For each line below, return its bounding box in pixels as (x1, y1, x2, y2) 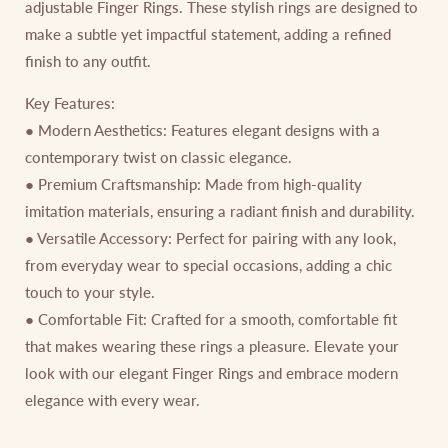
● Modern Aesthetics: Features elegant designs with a (25, 120, 380, 139)
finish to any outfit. (25, 51, 151, 70)
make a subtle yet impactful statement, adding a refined (25, 24, 391, 43)
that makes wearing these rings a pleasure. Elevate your (25, 336, 399, 355)
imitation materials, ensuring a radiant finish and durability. (25, 201, 415, 220)
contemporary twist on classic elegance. (25, 147, 292, 166)
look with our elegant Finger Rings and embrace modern (25, 363, 398, 382)
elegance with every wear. (25, 390, 200, 409)
